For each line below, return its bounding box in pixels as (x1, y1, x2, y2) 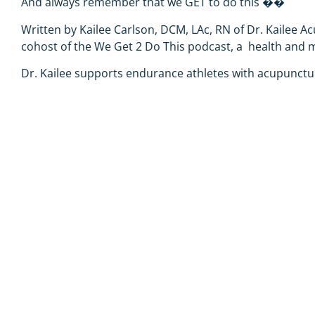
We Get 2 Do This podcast (94, 38, 231, 54)
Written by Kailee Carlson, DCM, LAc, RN (21, 21, 233, 37)
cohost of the (21, 38, 94, 54)
